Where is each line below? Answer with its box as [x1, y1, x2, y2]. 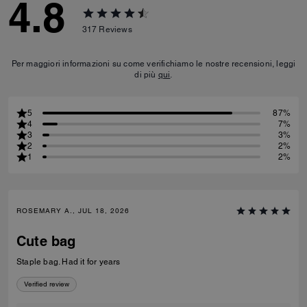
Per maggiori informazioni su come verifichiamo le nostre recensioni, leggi [11, 59, 296, 69]
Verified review [24, 280, 69, 288]
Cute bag [16, 233, 76, 249]
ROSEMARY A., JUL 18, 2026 [16, 206, 130, 215]
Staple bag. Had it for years [16, 257, 121, 267]
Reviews [99, 24, 132, 34]
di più [134, 70, 158, 79]
